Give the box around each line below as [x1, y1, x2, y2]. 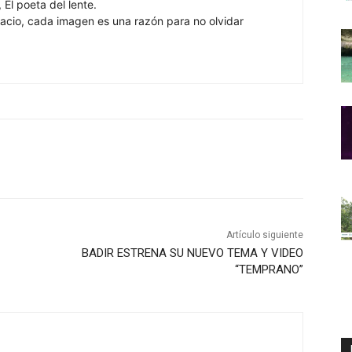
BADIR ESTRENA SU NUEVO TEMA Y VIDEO [81, 246, 303, 261]
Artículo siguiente [225, 229, 303, 241]
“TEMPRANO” [234, 262, 303, 277]
